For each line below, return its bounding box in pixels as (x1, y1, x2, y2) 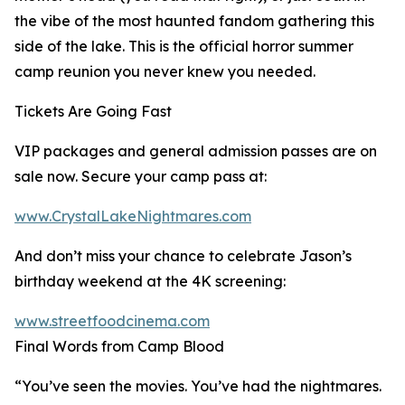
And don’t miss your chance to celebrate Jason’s (14, 247, 352, 265)
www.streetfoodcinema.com (14, 312, 210, 330)
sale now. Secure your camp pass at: (14, 167, 267, 185)
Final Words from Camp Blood (14, 337, 224, 355)
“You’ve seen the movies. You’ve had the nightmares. (14, 377, 381, 395)
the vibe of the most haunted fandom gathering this (14, 12, 374, 30)
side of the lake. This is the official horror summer (14, 37, 353, 55)
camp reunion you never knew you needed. (14, 62, 316, 80)
